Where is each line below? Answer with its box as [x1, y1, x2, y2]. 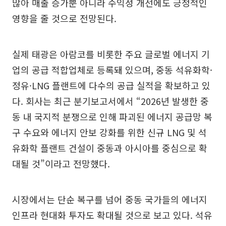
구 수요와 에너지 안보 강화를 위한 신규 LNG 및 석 [12, 125, 207, 139]
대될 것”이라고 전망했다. [12, 156, 110, 170]
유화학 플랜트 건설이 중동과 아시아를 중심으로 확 [12, 141, 207, 154]
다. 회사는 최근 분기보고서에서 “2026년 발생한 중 [12, 94, 209, 107]
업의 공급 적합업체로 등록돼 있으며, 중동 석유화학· [12, 63, 212, 76]
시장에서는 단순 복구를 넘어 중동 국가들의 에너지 [12, 192, 207, 206]
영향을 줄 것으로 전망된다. [12, 11, 117, 25]
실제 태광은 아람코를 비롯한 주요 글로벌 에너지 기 [12, 47, 210, 61]
